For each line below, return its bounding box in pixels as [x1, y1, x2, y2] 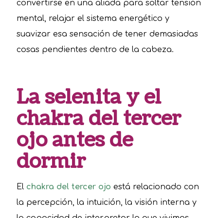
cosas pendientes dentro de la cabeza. [16, 45, 174, 54]
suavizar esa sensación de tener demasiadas [16, 30, 198, 39]
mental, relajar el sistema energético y [16, 14, 169, 23]
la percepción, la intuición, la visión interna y [16, 198, 197, 207]
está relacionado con [110, 182, 199, 191]
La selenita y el [16, 84, 161, 111]
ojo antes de [16, 127, 133, 154]
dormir [16, 148, 86, 176]
